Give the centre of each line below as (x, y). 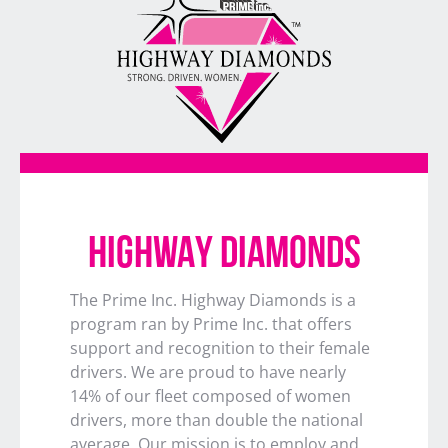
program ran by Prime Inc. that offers (211, 324)
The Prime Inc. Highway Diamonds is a (213, 300)
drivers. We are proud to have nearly (208, 372)
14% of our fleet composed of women (210, 396)
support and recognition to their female (220, 348)
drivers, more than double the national (216, 420)
